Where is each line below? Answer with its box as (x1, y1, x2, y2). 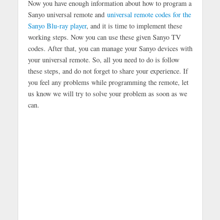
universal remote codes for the (107, 9, 191, 19)
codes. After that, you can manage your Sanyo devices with (27, 43, 192, 53)
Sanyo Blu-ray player (27, 21, 86, 30)
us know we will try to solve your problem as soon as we (27, 88, 187, 98)
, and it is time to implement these (86, 21, 182, 30)
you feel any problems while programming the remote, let (27, 77, 189, 87)
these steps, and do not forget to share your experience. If (27, 66, 188, 76)
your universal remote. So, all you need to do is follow (27, 55, 179, 64)
